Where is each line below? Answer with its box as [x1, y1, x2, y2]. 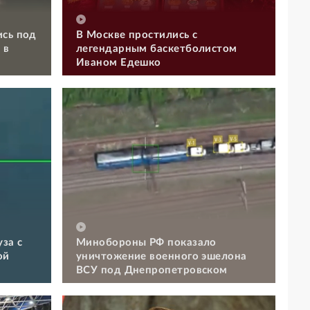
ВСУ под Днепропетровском [76, 265, 228, 276]
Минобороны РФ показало [76, 237, 217, 248]
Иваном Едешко [76, 57, 161, 69]
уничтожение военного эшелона [76, 251, 247, 262]
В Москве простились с [76, 30, 198, 41]
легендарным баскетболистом [76, 44, 237, 55]
